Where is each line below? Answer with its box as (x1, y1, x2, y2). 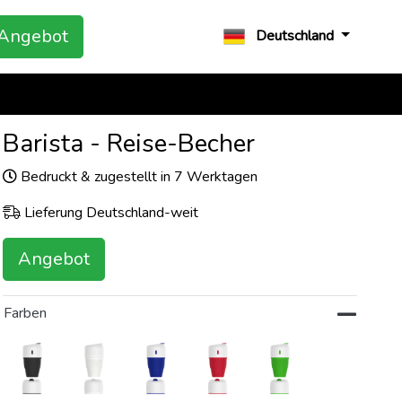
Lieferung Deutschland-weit (21, 203, 199, 223)
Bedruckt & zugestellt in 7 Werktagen (17, 167, 258, 187)
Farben (4, 303, 48, 323)
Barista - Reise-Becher (3, 127, 256, 161)
